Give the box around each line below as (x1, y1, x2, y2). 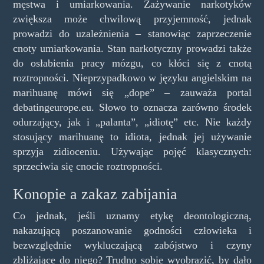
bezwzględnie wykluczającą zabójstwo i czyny (12, 239, 252, 252)
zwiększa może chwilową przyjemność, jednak (12, 12, 252, 25)
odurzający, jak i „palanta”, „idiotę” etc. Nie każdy (12, 115, 252, 128)
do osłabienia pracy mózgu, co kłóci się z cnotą (12, 57, 252, 69)
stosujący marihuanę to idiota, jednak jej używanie (12, 130, 252, 143)
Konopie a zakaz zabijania (12, 185, 177, 203)
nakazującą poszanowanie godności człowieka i (12, 225, 252, 237)
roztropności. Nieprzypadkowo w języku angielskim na (12, 71, 252, 84)
